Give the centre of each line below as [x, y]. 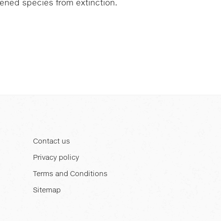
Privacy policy [56, 158]
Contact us [52, 142]
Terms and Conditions [70, 174]
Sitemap [47, 190]
